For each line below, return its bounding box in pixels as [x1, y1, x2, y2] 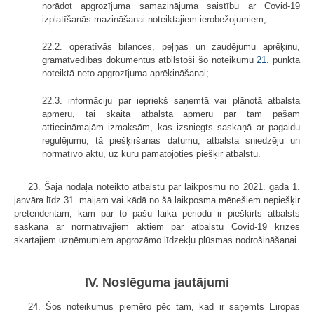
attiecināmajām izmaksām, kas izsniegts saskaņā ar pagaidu [42, 121, 300, 132]
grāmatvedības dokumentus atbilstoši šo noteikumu [42, 54, 257, 65]
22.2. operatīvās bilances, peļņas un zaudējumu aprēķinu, [42, 41, 300, 52]
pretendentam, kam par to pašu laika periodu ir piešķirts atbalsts [14, 207, 300, 219]
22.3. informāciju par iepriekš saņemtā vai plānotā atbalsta [42, 95, 300, 106]
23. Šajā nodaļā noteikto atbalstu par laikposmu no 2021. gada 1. [28, 181, 300, 192]
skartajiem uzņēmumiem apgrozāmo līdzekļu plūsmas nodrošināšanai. [14, 234, 299, 245]
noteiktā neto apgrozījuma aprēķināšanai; [42, 67, 209, 78]
